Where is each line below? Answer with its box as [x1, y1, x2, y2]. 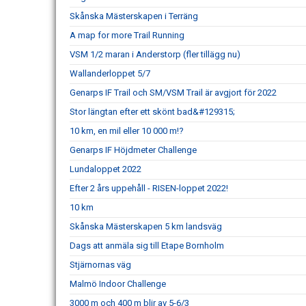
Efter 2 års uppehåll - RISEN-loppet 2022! [70, 183, 228, 193]
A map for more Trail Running [70, 30, 184, 40]
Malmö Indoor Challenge [70, 279, 166, 289]
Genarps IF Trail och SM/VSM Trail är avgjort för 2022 [70, 87, 277, 98]
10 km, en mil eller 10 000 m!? [70, 126, 184, 136]
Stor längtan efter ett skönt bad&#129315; [70, 107, 235, 117]
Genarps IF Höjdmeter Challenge [70, 145, 197, 155]
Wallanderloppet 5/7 [70, 68, 150, 79]
